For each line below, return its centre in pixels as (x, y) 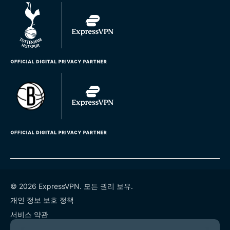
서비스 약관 (29, 214)
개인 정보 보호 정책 (42, 200)
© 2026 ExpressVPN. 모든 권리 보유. (72, 186)
